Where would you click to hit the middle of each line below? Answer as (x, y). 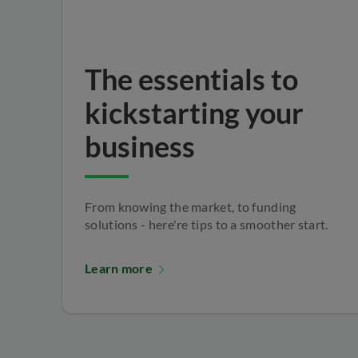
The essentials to (191, 79)
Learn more (120, 268)
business (140, 146)
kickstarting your (194, 112)
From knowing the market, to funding (191, 206)
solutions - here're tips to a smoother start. (207, 224)
